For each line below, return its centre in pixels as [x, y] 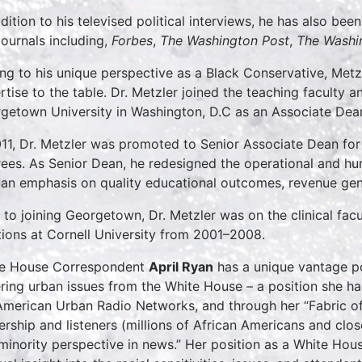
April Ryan [181, 266]
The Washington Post [225, 40]
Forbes [132, 40]
